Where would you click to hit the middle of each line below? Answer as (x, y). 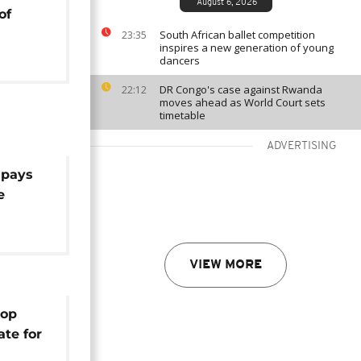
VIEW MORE (226, 265)
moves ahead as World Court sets (243, 102)
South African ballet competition (237, 35)
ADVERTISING (302, 146)
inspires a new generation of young (247, 48)
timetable (183, 115)
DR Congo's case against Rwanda (241, 89)
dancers (180, 60)
